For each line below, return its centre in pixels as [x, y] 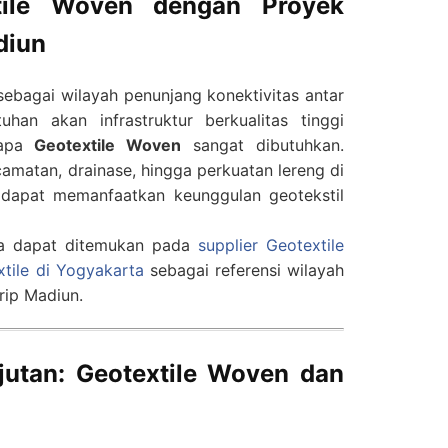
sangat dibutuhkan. [263, 145]
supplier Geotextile [271, 245]
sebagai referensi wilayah [243, 270]
